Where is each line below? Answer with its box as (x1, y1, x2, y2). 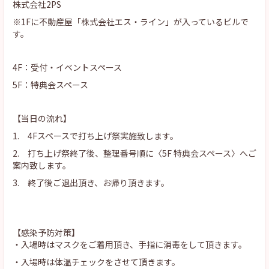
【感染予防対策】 (13, 226, 80, 238)
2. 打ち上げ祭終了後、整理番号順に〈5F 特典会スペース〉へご (13, 147, 256, 159)
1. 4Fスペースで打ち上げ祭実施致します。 (13, 130, 178, 142)
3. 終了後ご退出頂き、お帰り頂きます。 (13, 177, 169, 189)
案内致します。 (13, 159, 71, 171)
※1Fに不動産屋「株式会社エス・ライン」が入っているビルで (13, 16, 249, 28)
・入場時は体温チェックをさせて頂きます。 (13, 256, 180, 268)
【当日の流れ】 (13, 112, 71, 124)
